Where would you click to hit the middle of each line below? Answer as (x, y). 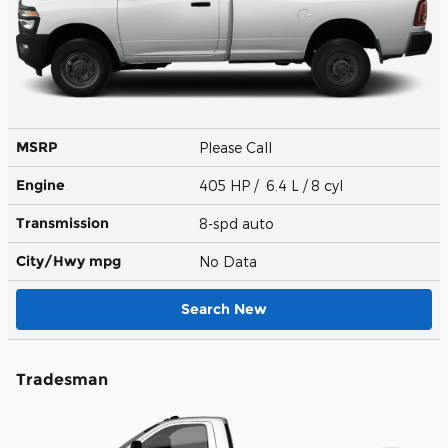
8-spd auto (238, 223)
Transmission (62, 222)
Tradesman (62, 379)
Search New (224, 308)
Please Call (239, 147)
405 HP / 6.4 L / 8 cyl (273, 185)
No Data (232, 261)
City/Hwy (52, 260)
